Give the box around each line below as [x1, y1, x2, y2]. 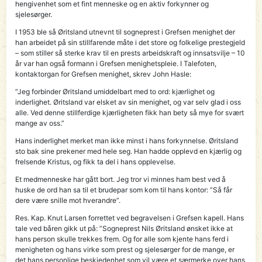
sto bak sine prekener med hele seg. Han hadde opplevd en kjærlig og [15, 146, 242, 156]
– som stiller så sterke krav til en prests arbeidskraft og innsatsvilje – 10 [15, 48, 246, 57]
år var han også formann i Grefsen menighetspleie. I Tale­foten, [15, 58, 217, 68]
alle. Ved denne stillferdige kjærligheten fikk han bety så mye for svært [15, 108, 244, 117]
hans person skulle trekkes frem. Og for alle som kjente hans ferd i [15, 234, 229, 243]
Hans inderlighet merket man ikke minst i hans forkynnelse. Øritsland [15, 136, 239, 145]
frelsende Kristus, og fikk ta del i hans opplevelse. [15, 157, 176, 166]
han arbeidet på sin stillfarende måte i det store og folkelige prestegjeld [15, 37, 246, 47]
